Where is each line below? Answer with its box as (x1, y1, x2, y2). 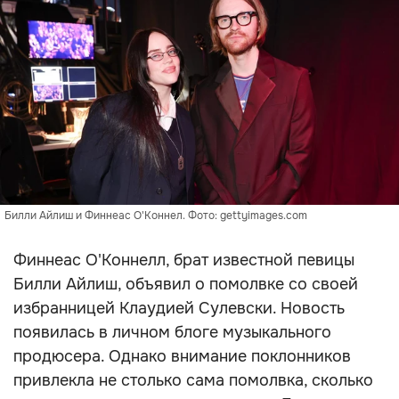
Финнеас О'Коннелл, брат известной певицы (13, 250, 354, 270)
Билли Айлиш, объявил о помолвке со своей (13, 274, 358, 294)
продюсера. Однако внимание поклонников (13, 346, 351, 366)
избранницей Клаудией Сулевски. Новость (13, 298, 345, 318)
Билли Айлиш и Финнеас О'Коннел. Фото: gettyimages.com (4, 208, 307, 223)
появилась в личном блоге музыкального (13, 322, 331, 342)
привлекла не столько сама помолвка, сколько (13, 370, 373, 390)
